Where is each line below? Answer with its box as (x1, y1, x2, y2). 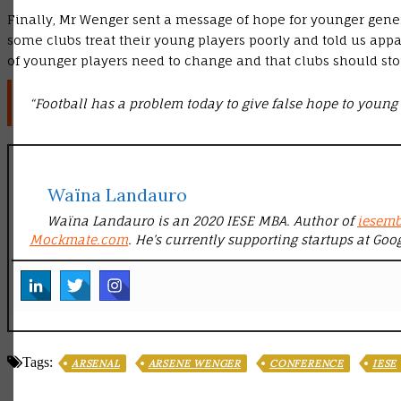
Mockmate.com (30, 232, 128, 248)
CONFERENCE (269, 357, 345, 371)
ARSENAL (72, 357, 120, 371)
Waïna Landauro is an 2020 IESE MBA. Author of (47, 213, 357, 229)
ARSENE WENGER (148, 357, 242, 371)
